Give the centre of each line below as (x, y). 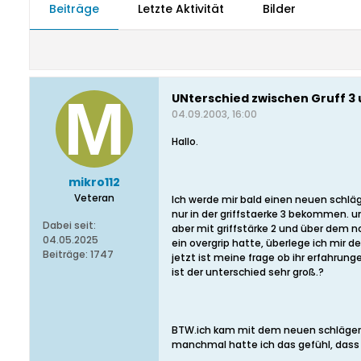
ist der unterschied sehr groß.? (248, 272)
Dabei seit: (69, 225)
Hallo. (185, 141)
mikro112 (94, 182)
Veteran (94, 198)
